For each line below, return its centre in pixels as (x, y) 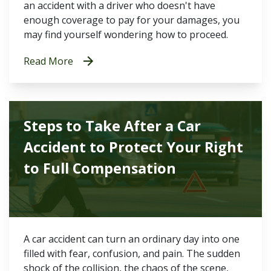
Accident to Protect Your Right (133, 147)
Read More (48, 61)
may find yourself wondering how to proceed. (126, 34)
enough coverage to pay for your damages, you (132, 20)
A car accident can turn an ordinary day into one (132, 239)
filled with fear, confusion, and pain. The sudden (132, 253)
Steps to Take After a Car (112, 126)
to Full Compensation (100, 168)
